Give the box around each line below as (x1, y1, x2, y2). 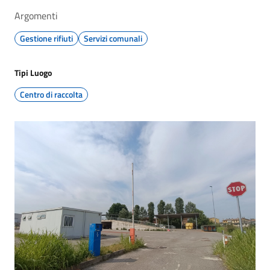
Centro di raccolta (20, 88, 83, 101)
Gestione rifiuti (20, 32, 73, 45)
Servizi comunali (84, 32, 142, 45)
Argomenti (14, 8, 58, 23)
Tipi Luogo (14, 66, 52, 79)
